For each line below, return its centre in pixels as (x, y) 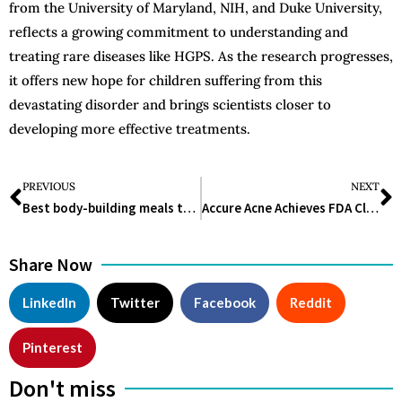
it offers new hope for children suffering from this (166, 81)
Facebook (225, 303)
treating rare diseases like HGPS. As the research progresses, (201, 57)
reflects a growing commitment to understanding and (179, 32)
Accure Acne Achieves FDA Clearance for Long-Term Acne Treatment (372, 208)
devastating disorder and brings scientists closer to (170, 105)
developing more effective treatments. (130, 129)
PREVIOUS (49, 187)
